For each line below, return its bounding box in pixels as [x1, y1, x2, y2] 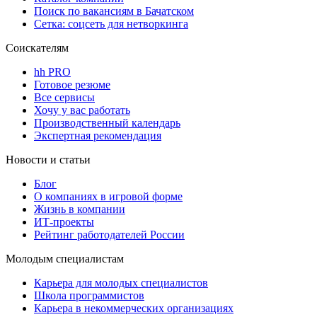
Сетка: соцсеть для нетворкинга [34, 18, 188, 30]
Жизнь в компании [34, 203, 125, 216]
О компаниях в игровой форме [34, 190, 183, 203]
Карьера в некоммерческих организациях [34, 302, 234, 315]
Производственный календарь [34, 117, 180, 129]
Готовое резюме [34, 79, 110, 91]
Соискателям [6, 42, 69, 54]
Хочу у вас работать [34, 104, 130, 117]
